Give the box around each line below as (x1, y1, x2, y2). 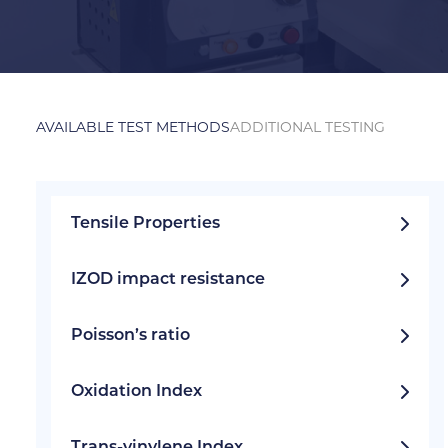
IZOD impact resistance (71, 272, 265, 288)
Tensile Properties (71, 216, 220, 232)
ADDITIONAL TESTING (230, 118, 385, 136)
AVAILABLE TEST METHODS (36, 118, 230, 136)
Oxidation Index (71, 384, 202, 400)
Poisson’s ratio (71, 328, 190, 344)
